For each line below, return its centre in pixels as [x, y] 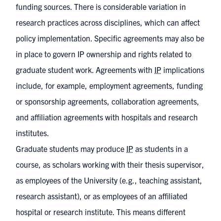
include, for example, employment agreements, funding [109, 85]
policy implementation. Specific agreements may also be [110, 38]
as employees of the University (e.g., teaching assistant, [109, 180]
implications [183, 70]
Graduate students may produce [71, 148]
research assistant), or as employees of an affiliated [102, 196]
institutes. [33, 133]
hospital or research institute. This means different [101, 212]
